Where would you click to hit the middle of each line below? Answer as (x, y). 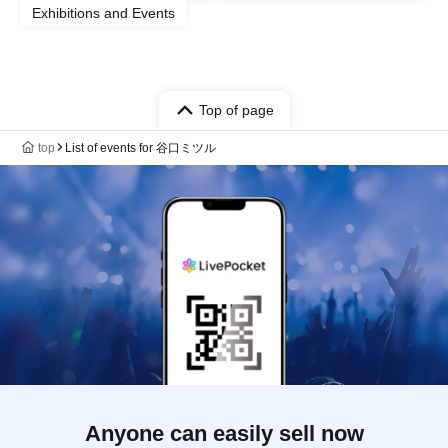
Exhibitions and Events (103, 12)
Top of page (236, 109)
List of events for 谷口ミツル (140, 147)
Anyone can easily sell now (224, 433)
